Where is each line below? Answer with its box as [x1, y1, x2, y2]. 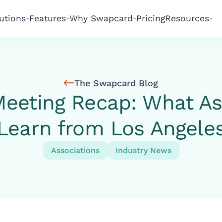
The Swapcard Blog [74, 78, 158, 88]
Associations [51, 146, 100, 155]
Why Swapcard [69, 13, 133, 23]
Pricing [136, 13, 165, 23]
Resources [165, 13, 209, 23]
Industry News [115, 146, 171, 155]
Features [29, 13, 66, 23]
